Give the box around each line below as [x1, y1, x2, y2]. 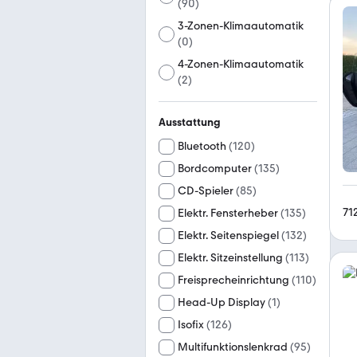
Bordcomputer [178, 162, 252, 175]
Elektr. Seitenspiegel [178, 229, 279, 242]
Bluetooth [178, 139, 226, 153]
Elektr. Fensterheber [178, 206, 278, 220]
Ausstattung [159, 116, 221, 129]
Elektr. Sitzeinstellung [178, 251, 283, 265]
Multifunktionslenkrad [178, 340, 288, 354]
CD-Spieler [178, 184, 233, 198]
